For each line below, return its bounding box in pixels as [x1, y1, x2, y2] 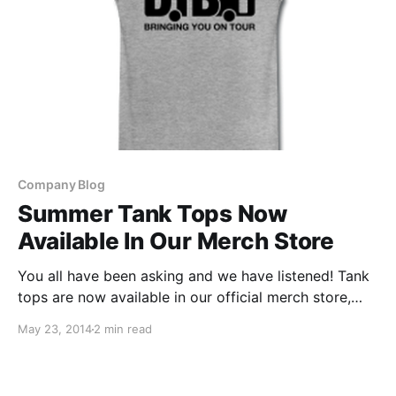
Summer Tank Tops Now [18, 200, 287, 228]
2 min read [94, 322, 152, 337]
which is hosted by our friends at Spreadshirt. [18, 309, 324, 328]
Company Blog [18, 177, 106, 193]
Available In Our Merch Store [18, 227, 334, 255]
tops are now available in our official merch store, [18, 288, 351, 307]
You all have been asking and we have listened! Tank [18, 267, 369, 286]
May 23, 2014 [18, 322, 92, 337]
